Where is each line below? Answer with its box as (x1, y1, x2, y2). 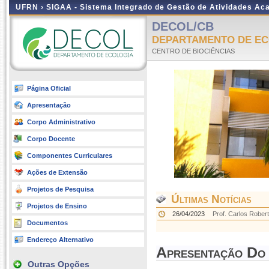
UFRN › (16, 3, 46, 11)
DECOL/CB (152, 20, 214, 33)
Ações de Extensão (27, 169, 88, 176)
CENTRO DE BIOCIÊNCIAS (152, 47, 235, 55)
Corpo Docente (27, 135, 75, 142)
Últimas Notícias (159, 193, 252, 205)
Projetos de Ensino (27, 202, 87, 210)
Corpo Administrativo (27, 118, 95, 125)
